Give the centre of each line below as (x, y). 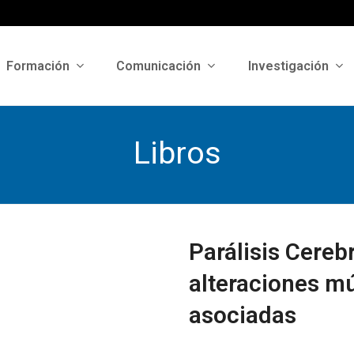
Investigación (290, 66)
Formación (39, 66)
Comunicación (160, 66)
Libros (177, 153)
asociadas (243, 315)
